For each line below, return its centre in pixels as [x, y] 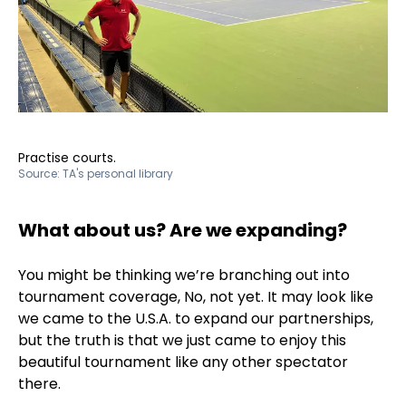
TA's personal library [118, 174]
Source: [40, 174]
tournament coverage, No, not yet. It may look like [196, 297]
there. [39, 384]
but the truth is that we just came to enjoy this [182, 341]
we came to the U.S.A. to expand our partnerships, [196, 319]
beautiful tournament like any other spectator [183, 362]
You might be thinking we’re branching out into [184, 275]
